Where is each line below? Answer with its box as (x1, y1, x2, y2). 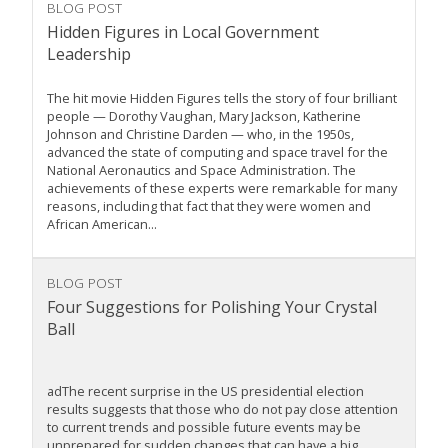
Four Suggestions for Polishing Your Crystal (47, 296, 377, 319)
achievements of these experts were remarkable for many (47, 179, 397, 198)
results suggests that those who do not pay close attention (47, 400, 398, 419)
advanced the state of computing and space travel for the (47, 143, 388, 162)
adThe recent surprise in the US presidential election (47, 382, 364, 401)
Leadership (47, 43, 131, 66)
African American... (47, 215, 157, 234)
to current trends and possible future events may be (47, 418, 361, 437)
